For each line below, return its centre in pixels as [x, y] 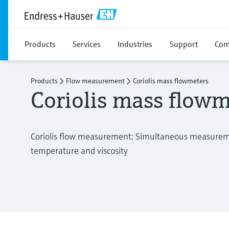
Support [184, 44]
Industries [135, 44]
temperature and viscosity [79, 151]
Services [87, 44]
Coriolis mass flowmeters [171, 81]
